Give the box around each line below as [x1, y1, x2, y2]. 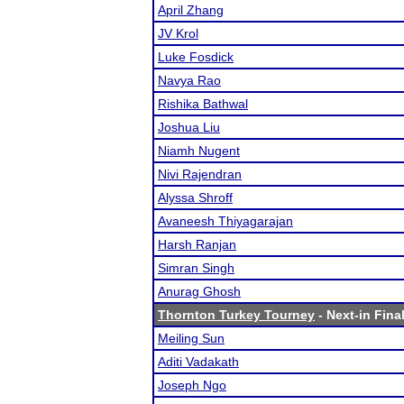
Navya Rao [158, 73, 221, 87]
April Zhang [158, 3, 224, 17]
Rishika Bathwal [158, 96, 248, 111]
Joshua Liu [158, 120, 220, 134]
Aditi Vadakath [158, 354, 239, 369]
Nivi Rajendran [158, 167, 242, 181]
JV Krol [158, 26, 198, 41]
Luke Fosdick [158, 50, 234, 64]
